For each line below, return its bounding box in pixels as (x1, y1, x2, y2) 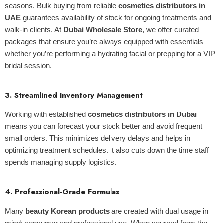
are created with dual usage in (110, 207, 208, 215)
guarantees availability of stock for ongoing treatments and (21, 13, 211, 22)
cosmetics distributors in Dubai (88, 110, 197, 118)
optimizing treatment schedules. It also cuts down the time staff (5, 146, 209, 154)
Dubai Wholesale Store (63, 25, 142, 34)
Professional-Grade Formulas (15, 186, 119, 197)
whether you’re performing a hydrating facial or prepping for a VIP (5, 49, 215, 58)
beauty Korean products (25, 207, 110, 215)
